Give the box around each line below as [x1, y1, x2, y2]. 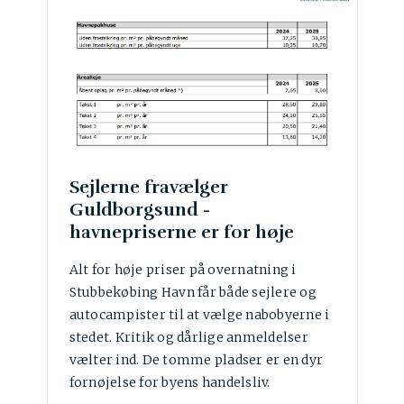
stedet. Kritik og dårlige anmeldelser [69, 328, 308, 345]
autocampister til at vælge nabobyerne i [69, 306, 330, 323]
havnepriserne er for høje [69, 220, 294, 243]
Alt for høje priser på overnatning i [69, 261, 297, 278]
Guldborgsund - [69, 197, 210, 221]
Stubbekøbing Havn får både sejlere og [69, 283, 317, 300]
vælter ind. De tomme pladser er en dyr [69, 351, 323, 368]
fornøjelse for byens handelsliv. [69, 373, 271, 390]
